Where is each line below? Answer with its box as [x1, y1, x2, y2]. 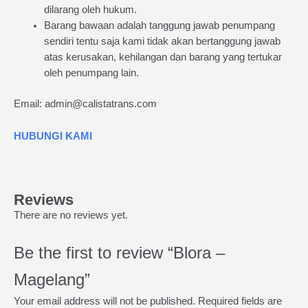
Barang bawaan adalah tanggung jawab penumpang [43, 20, 275, 32]
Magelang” [14, 270, 90, 289]
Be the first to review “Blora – [14, 243, 225, 262]
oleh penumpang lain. [43, 67, 139, 79]
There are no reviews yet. [14, 210, 128, 221]
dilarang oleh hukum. [43, 4, 137, 16]
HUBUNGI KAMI [14, 130, 92, 142]
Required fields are [198, 295, 282, 307]
